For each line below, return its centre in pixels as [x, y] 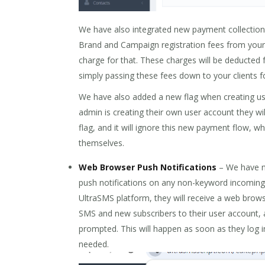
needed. [94, 244]
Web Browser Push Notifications [148, 167]
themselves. [101, 143]
